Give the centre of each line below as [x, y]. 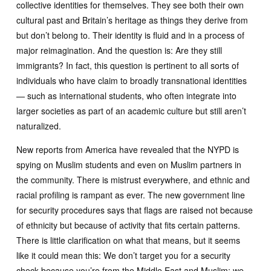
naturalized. [39, 126]
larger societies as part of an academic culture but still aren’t [131, 111]
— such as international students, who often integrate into [126, 96]
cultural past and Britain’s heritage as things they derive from [132, 20]
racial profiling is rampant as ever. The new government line [131, 195]
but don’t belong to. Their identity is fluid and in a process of [130, 35]
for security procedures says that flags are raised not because [135, 210]
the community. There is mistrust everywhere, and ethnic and [133, 180]
